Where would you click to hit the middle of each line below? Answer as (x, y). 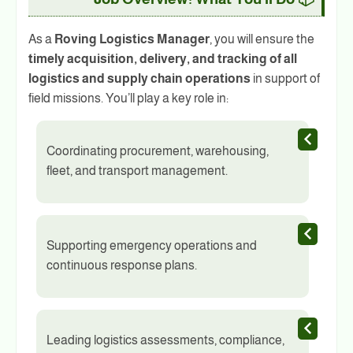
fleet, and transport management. (137, 171)
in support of (285, 79)
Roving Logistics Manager (132, 39)
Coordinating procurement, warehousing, (158, 151)
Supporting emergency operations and (152, 246)
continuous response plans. (122, 266)
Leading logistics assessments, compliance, (165, 340)
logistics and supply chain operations (139, 79)
